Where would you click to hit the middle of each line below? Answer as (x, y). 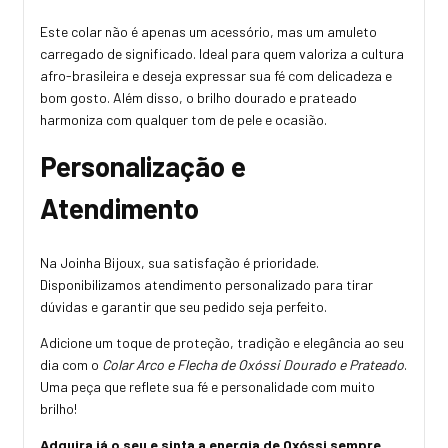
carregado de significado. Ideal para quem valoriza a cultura (222, 54)
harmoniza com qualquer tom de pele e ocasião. (183, 120)
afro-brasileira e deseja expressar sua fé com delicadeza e (216, 76)
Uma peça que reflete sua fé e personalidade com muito (207, 387)
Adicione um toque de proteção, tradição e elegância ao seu (222, 343)
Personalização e (143, 166)
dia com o (71, 365)
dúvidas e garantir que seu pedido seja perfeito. (183, 307)
